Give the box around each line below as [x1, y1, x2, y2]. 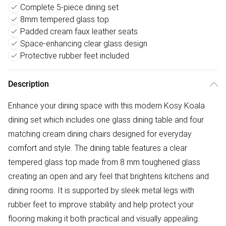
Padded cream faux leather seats [20, 26, 138, 37]
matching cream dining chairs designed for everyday [8, 129, 192, 139]
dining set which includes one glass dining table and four [8, 115, 204, 125]
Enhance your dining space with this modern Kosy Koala [8, 100, 205, 111]
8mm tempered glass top [20, 14, 109, 25]
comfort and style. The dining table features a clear [8, 143, 187, 153]
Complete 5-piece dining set [20, 2, 119, 13]
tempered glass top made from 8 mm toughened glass [8, 157, 200, 167]
